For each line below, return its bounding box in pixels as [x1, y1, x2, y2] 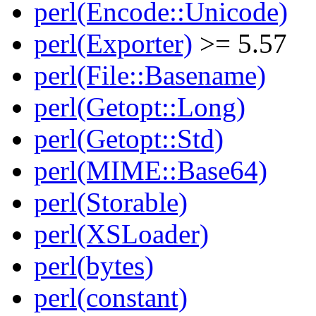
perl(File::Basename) [34, 60, 266, 91]
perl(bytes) [34, 250, 154, 281]
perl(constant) [34, 282, 188, 313]
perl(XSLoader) [34, 219, 209, 250]
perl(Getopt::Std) [34, 123, 224, 154]
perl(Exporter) [34, 28, 193, 59]
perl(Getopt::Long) [34, 92, 245, 123]
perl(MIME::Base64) [34, 155, 267, 186]
